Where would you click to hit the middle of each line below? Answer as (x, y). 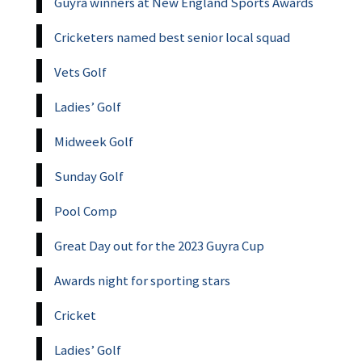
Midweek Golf (94, 141)
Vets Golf (80, 72)
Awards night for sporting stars (142, 280)
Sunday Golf (89, 176)
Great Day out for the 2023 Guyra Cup (159, 245)
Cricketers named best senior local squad (172, 37)
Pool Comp (86, 210)
